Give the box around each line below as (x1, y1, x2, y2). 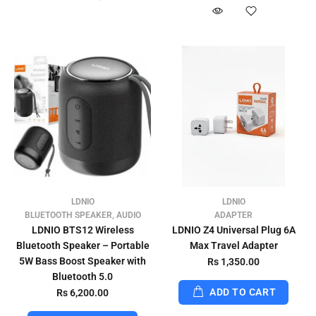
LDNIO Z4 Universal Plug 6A (171, 224, 296, 236)
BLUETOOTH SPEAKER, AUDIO (24, 210, 141, 220)
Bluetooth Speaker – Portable (16, 240, 150, 251)
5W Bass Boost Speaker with (19, 255, 146, 267)
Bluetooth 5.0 (52, 271, 113, 282)
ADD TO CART (209, 286, 276, 298)
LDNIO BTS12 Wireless (31, 224, 134, 236)
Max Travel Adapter (189, 240, 278, 251)
